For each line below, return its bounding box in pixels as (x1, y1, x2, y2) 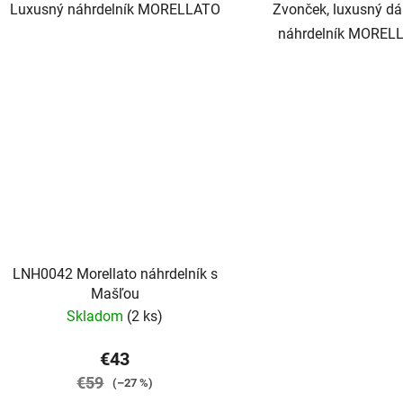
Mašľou (90, 285, 139, 303)
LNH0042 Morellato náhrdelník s (12, 265, 218, 283)
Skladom (67, 308, 128, 326)
